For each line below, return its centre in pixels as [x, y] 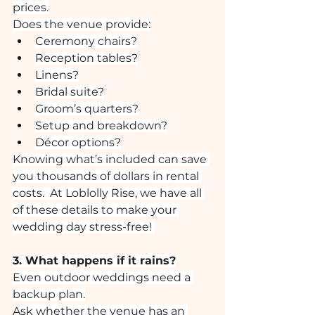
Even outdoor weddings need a [103, 277]
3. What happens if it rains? [94, 261]
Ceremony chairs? [86, 41]
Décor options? [78, 142]
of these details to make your [96, 210]
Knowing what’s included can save [111, 159]
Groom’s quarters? [87, 109]
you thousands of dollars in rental [107, 176]
